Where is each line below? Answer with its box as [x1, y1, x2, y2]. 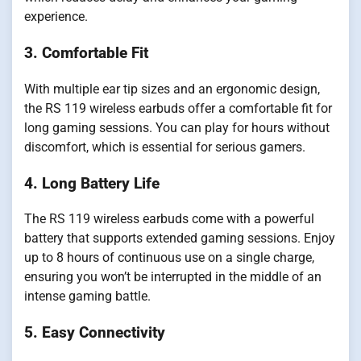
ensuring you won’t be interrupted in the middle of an [24, 269, 322, 285]
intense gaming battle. [24, 288, 151, 305]
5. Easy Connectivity [24, 324, 165, 342]
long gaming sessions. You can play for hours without [24, 119, 330, 135]
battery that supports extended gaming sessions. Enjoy [24, 230, 335, 247]
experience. [24, 9, 88, 25]
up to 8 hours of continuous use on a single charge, [24, 250, 314, 266]
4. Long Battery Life [24, 174, 160, 193]
